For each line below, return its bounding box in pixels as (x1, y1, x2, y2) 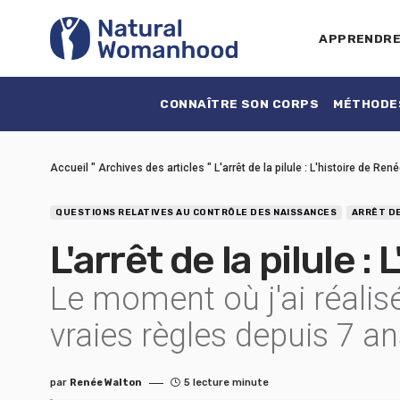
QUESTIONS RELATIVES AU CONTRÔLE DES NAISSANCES (55, 207, 337, 218)
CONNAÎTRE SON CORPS (160, 96, 320, 111)
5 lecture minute (184, 377, 269, 388)
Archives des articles (98, 162, 204, 174)
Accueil (50, 162, 88, 174)
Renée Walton (70, 377, 142, 388)
